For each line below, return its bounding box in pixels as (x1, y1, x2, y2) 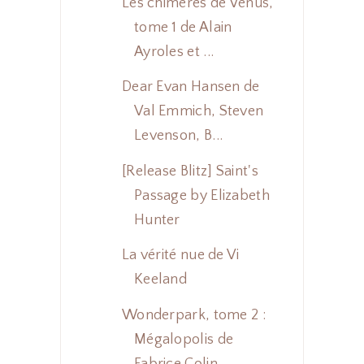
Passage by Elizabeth (133, 187, 270, 204)
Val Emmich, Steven (133, 103, 264, 120)
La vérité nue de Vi (121, 247, 240, 264)
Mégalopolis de (133, 331, 234, 348)
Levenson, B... (133, 128, 223, 145)
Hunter (133, 211, 180, 228)
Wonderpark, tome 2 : (121, 306, 266, 323)
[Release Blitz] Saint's (121, 162, 258, 180)
